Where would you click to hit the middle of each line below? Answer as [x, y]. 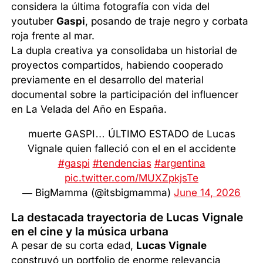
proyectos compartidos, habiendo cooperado [117, 65]
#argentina [180, 163]
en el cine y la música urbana [90, 232]
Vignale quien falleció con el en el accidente [131, 149]
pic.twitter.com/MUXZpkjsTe [131, 178]
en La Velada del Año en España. [89, 109]
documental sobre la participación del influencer [125, 95]
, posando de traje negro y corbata [167, 21]
